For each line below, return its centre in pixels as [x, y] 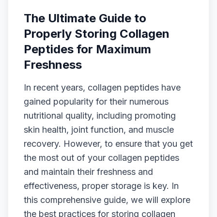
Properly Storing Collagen [97, 34]
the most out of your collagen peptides [101, 158]
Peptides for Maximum [87, 49]
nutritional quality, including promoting [100, 116]
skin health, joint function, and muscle [99, 130]
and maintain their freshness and [88, 172]
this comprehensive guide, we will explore [107, 200]
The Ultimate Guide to [85, 18]
